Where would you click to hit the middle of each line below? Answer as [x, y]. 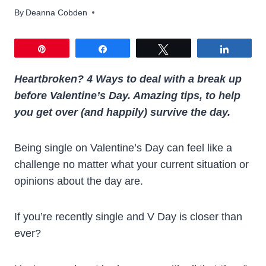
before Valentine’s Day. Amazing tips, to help [127, 95]
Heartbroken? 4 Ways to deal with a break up [128, 79]
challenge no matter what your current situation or [132, 164]
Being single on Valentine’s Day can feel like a [123, 148]
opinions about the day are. [79, 181]
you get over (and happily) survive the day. [122, 112]
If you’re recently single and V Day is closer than [128, 216]
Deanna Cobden [57, 12]
